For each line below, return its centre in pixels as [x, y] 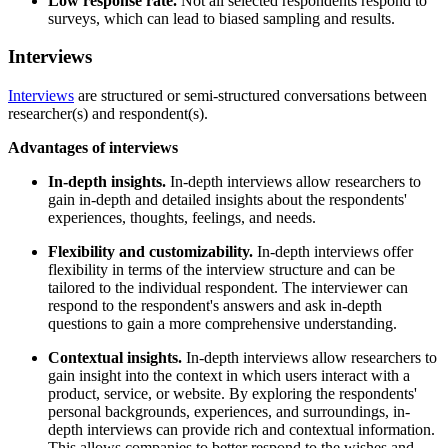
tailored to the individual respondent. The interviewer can [228, 288]
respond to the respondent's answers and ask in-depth [215, 306]
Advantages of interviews [95, 148]
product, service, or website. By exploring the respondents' [232, 394]
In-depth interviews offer [335, 252]
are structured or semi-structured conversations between [250, 96]
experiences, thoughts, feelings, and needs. [184, 218]
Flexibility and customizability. [152, 252]
